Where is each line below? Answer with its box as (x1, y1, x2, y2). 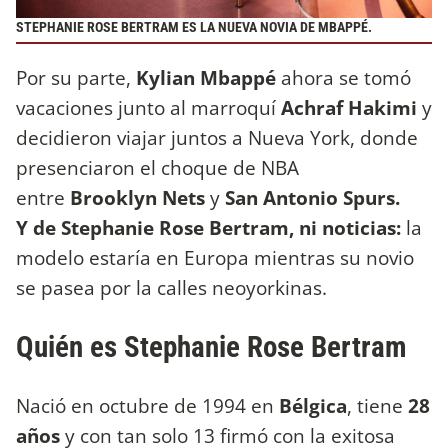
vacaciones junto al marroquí (16, 93, 281, 121)
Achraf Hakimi (281, 93, 422, 121)
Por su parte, (16, 63, 136, 91)
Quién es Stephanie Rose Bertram (16, 329, 407, 364)
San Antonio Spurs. (225, 183, 400, 211)
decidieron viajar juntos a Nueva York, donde (16, 123, 418, 151)
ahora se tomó (281, 63, 411, 91)
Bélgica (279, 391, 347, 419)
